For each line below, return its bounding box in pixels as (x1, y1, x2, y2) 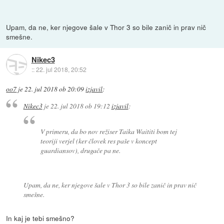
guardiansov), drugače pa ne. (40, 145, 121, 155)
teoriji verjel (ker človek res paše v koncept (40, 136, 157, 146)
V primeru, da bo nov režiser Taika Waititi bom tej (40, 126, 177, 136)
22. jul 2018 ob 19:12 (50, 100, 110, 110)
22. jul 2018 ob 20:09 (24, 84, 84, 94)
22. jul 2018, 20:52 (35, 64, 86, 73)
